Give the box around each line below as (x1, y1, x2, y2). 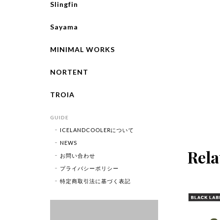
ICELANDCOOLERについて (60, 126, 135, 133)
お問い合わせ (60, 152, 95, 159)
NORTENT (50, 67, 88, 76)
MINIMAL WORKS (50, 45, 115, 54)
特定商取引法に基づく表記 (60, 177, 131, 184)
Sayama (50, 22, 78, 31)
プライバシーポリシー (60, 165, 119, 171)
